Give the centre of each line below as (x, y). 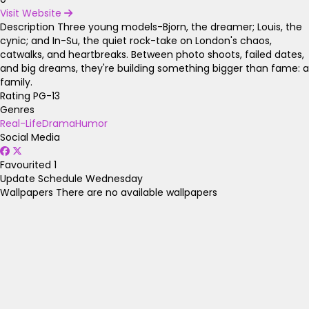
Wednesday (114, 178)
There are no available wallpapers (137, 192)
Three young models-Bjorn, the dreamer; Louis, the (180, 27)
